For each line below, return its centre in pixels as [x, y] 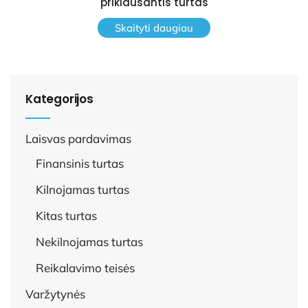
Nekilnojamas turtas [89, 242]
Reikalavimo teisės [85, 268]
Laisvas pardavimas [78, 139]
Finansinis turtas [80, 163]
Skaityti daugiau [154, 28]
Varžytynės [55, 294]
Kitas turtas [66, 216]
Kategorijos [59, 99]
